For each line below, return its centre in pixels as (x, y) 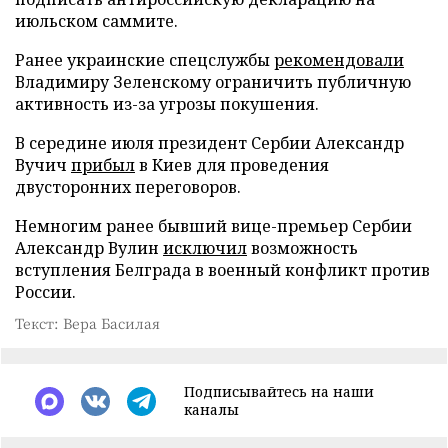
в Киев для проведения (232, 165)
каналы (211, 409)
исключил (205, 248)
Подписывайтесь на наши (279, 391)
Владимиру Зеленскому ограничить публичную (213, 82)
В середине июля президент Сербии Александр (209, 143)
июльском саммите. (96, 21)
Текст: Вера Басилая (87, 323)
